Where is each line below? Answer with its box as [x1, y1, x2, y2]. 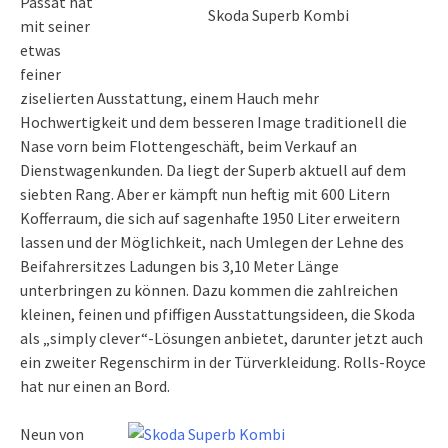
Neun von [20, 424, 84, 445]
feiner [20, 64, 61, 85]
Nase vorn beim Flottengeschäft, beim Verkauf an [20, 136, 357, 157]
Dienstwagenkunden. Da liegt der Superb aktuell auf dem [20, 160, 406, 181]
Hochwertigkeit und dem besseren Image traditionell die [20, 112, 407, 133]
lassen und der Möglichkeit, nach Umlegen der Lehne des [20, 232, 404, 253]
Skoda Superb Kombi [207, 5, 349, 26]
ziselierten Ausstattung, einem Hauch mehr [20, 88, 319, 109]
